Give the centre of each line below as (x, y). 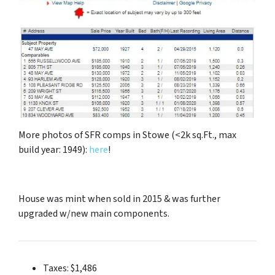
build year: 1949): (54, 150)
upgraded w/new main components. (94, 214)
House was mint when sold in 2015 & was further (119, 199)
